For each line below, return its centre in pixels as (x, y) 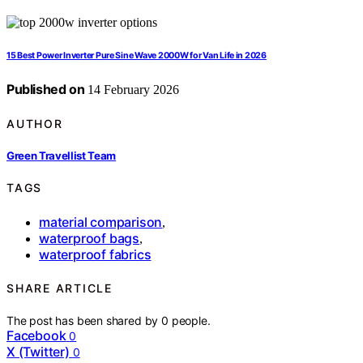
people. (191, 321)
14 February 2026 (132, 90)
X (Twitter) (38, 352)
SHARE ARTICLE (60, 288)
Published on (46, 90)
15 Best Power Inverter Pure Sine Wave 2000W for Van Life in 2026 (137, 56)
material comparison (101, 222)
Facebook (36, 336)
